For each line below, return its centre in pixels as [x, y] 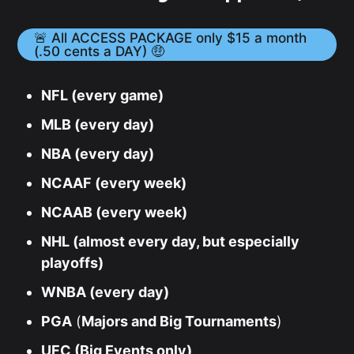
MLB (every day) [98, 124]
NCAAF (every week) [114, 183]
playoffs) [73, 262]
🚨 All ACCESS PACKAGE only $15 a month [170, 38]
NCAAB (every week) [115, 212]
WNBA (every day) [105, 292]
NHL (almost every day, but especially [171, 241]
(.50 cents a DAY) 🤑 [99, 51]
